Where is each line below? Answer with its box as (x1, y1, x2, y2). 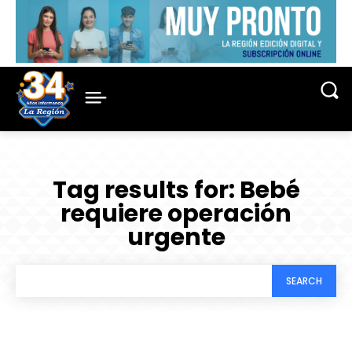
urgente (126, 221, 225, 255)
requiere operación (60, 197, 291, 231)
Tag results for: (52, 174, 240, 207)
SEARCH (286, 273, 322, 288)
